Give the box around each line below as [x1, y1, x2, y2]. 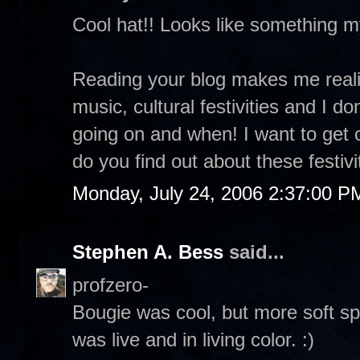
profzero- [72, 273, 149, 296]
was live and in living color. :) [72, 328, 314, 350]
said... [223, 241, 284, 263]
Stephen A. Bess [72, 241, 223, 263]
